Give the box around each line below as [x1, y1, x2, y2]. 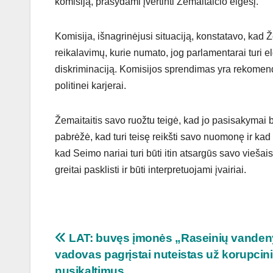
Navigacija [54, 230, 150, 255]
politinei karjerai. [55, 80, 126, 91]
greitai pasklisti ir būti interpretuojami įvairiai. [55, 165, 246, 175]
